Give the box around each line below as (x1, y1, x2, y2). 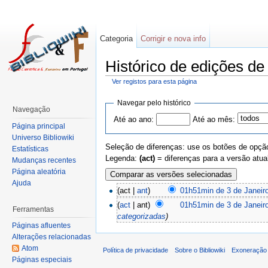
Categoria (100, 34, 133, 43)
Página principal (12, 121, 65, 130)
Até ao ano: (113, 114, 154, 124)
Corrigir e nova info (141, 34, 206, 43)
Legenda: (105, 154, 139, 163)
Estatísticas (12, 144, 48, 153)
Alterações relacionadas (12, 233, 91, 242)
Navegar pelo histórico (117, 98, 191, 107)
